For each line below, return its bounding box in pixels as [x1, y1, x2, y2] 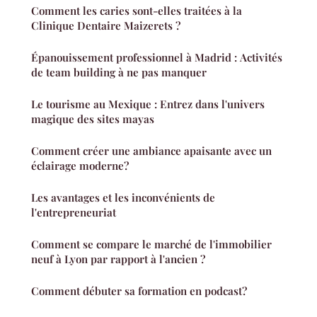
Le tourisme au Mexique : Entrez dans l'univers [31, 97, 265, 112]
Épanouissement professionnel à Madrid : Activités [31, 50, 282, 65]
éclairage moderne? [31, 158, 129, 173]
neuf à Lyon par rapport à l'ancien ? [31, 252, 205, 267]
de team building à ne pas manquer [31, 65, 207, 80]
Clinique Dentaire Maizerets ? [31, 18, 180, 33]
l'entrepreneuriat [31, 205, 116, 220]
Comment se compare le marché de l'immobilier [31, 237, 272, 252]
